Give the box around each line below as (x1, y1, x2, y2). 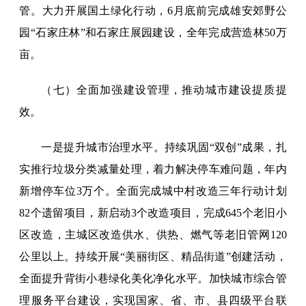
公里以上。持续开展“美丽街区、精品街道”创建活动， (19, 251, 287, 263)
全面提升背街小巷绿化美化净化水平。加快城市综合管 (19, 273, 287, 285)
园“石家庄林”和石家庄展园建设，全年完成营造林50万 (19, 27, 287, 39)
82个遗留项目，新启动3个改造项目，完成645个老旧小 (19, 207, 287, 219)
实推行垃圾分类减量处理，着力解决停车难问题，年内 (19, 163, 287, 176)
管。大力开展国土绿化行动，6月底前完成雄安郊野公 (19, 5, 287, 17)
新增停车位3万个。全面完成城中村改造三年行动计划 (19, 185, 287, 197)
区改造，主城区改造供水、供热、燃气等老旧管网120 (19, 229, 287, 241)
